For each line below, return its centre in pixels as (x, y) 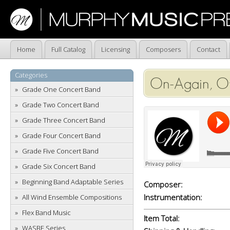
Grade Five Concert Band (60, 151)
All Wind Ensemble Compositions (72, 197)
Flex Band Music (46, 213)
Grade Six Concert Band (59, 166)
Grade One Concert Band (61, 89)
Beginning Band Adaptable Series (73, 182)
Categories (31, 75)
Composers (163, 49)
